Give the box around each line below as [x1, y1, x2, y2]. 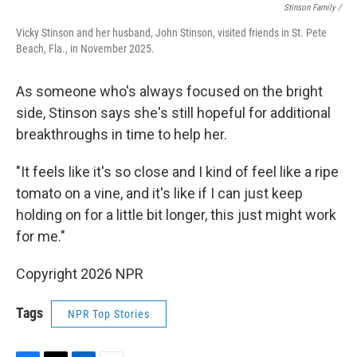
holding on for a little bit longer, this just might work [16, 206, 336, 223]
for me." [16, 227, 65, 245]
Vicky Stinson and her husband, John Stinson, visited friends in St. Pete [16, 25, 327, 39]
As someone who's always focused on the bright [16, 82, 323, 100]
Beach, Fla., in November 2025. [16, 41, 155, 55]
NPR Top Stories [68, 307, 150, 320]
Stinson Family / [284, 2, 341, 13]
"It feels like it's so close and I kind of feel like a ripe [16, 163, 339, 180]
